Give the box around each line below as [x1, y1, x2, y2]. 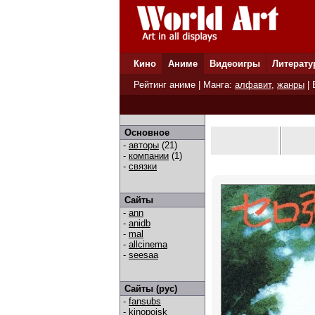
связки [129, 161, 157, 172]
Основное [124, 127, 169, 138]
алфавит [235, 79, 271, 90]
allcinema [129, 239, 167, 250]
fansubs [129, 296, 161, 307]
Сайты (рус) [124, 283, 177, 294]
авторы [129, 140, 159, 150]
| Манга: [195, 79, 235, 90]
